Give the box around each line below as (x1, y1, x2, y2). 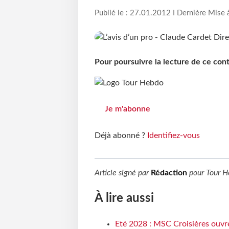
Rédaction (150, 169, 187, 177)
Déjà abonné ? (94, 131, 147, 140)
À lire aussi (94, 192, 154, 205)
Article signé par (94, 169, 151, 177)
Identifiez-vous (147, 131, 200, 140)
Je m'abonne (104, 105, 150, 113)
